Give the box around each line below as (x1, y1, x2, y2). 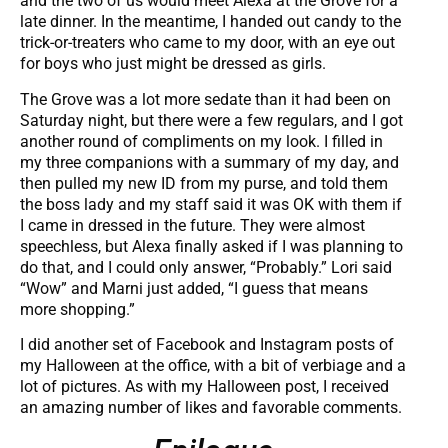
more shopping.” (20, 299, 135, 319)
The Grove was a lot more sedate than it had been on (20, 89, 391, 109)
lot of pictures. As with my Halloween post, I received (20, 376, 389, 396)
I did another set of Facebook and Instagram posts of (20, 334, 394, 354)
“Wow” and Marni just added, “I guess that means (20, 278, 368, 298)
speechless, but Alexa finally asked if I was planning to (20, 236, 403, 256)
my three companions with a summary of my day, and (20, 152, 399, 172)
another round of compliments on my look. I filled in (20, 131, 383, 151)
